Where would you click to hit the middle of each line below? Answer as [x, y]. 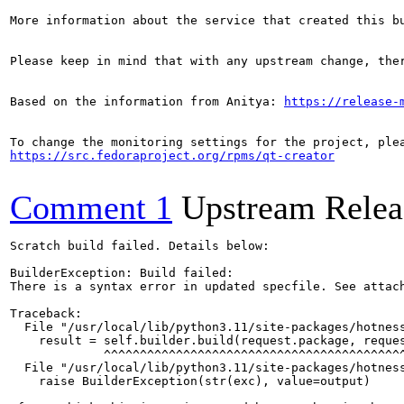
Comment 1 [91, 207]
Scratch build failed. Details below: [140, 246]
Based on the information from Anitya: [147, 101]
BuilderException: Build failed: [122, 273]
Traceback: [46, 313]
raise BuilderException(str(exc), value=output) [190, 381]
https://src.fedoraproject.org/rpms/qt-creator [172, 156]
